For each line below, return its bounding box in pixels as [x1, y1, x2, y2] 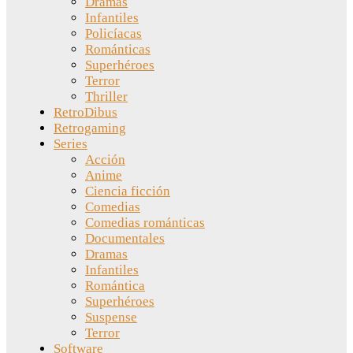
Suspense [85, 309, 137, 325]
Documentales [85, 230, 165, 246]
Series [54, 136, 87, 151]
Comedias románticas [85, 214, 205, 230]
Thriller [85, 88, 128, 104]
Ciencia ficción [85, 183, 170, 199]
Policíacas [85, 25, 142, 41]
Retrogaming [54, 120, 126, 136]
